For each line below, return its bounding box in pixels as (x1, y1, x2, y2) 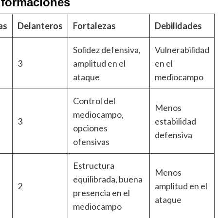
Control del (73, 95, 115, 107)
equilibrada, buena (73, 174, 143, 185)
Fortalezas (73, 20, 116, 32)
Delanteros (18, 20, 63, 32)
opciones (73, 123, 108, 134)
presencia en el (73, 187, 130, 199)
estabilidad (155, 116, 196, 127)
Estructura (73, 160, 114, 171)
